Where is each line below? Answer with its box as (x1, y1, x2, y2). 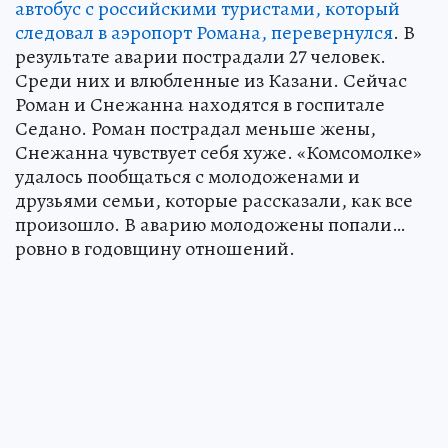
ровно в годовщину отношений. (15, 234, 295, 262)
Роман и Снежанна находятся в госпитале (15, 90, 385, 118)
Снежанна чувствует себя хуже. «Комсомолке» (15, 138, 422, 166)
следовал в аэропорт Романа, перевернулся (15, 18, 393, 46)
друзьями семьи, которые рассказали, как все (15, 186, 413, 214)
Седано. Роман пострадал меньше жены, (15, 114, 376, 142)
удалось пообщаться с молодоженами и (15, 162, 360, 190)
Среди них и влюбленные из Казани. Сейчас (15, 66, 407, 94)
